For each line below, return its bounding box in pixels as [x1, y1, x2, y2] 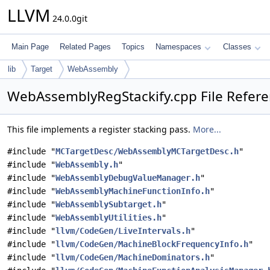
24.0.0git [50, 13, 87, 24]
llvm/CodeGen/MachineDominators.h [55, 253, 210, 262]
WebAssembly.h [55, 160, 118, 169]
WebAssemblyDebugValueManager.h [55, 173, 200, 183]
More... [193, 124, 221, 135]
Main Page [11, 42, 49, 51]
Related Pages [60, 42, 111, 51]
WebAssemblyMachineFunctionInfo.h [55, 186, 210, 196]
